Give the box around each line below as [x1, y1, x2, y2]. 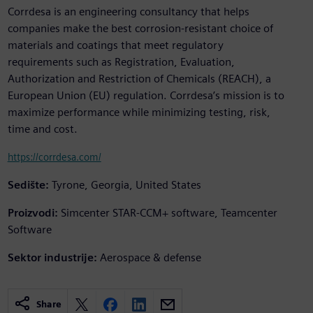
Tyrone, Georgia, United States [51, 178, 201, 192]
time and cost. [7, 122, 78, 136]
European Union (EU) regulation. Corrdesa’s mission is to [7, 89, 284, 103]
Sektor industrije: [7, 251, 97, 265]
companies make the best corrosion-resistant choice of [7, 22, 273, 36]
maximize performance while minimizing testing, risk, [7, 105, 270, 119]
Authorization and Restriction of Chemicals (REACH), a [7, 72, 271, 86]
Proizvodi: [7, 206, 58, 220]
